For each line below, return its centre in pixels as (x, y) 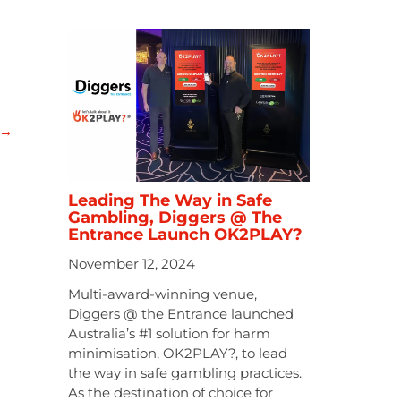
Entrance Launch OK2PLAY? (185, 234)
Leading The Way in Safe (170, 200)
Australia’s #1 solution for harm (169, 333)
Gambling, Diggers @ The (175, 217)
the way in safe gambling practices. (185, 372)
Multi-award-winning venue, (162, 294)
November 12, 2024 (132, 263)
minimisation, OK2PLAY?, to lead (178, 353)
